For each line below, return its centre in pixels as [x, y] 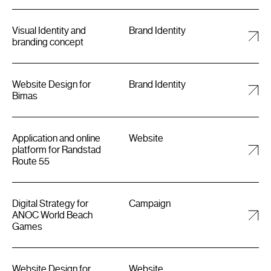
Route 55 [31, 161]
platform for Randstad [57, 149]
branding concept [48, 42]
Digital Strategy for [50, 203]
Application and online [56, 138]
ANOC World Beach [52, 215]
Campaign [150, 203]
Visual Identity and [49, 30]
